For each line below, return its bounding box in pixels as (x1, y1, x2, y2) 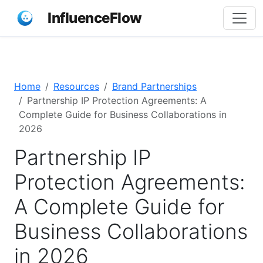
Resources (53, 80, 99, 92)
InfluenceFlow (48, 9, 142, 26)
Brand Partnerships (112, 80, 197, 92)
